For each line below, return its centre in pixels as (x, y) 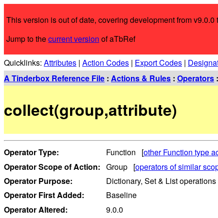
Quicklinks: (24, 63)
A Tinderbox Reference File (54, 78)
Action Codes (106, 63)
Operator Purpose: (38, 181)
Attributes (60, 63)
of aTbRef (117, 39)
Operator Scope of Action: (52, 166)
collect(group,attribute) (91, 110)
